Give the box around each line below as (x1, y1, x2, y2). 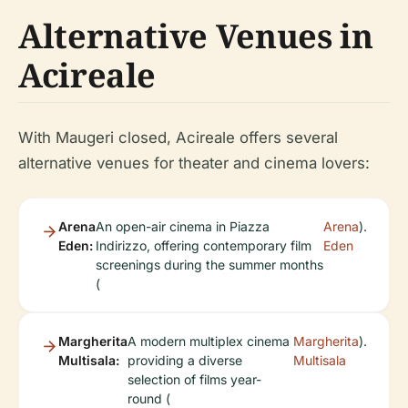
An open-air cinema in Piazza (96, 219, 270, 235)
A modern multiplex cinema (127, 333, 290, 350)
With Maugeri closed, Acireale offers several (18, 128, 338, 148)
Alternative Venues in (18, 14, 373, 59)
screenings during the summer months (96, 257, 323, 273)
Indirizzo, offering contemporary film (96, 238, 311, 254)
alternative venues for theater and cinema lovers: (18, 154, 370, 173)
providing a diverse (127, 352, 242, 369)
